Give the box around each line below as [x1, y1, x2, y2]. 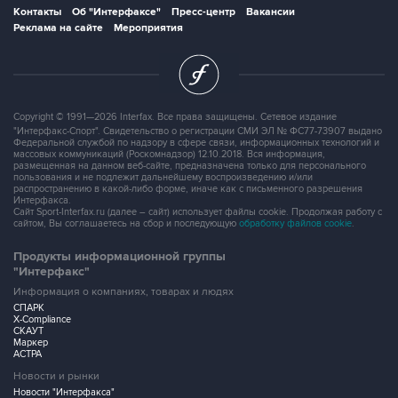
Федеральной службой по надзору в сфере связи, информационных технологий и [13, 136, 379, 148]
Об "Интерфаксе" [72, 4, 161, 19]
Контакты [13, 4, 61, 19]
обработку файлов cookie [239, 217, 352, 229]
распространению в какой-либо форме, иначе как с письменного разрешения [13, 182, 362, 195]
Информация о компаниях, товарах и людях [13, 284, 234, 298]
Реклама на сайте [13, 20, 103, 35]
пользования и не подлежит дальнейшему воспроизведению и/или [13, 171, 313, 183]
